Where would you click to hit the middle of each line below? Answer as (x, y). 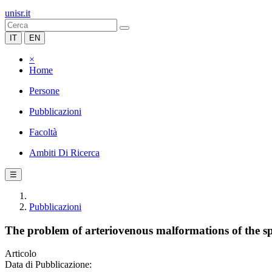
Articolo (21, 254)
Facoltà (43, 132)
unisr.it (18, 13)
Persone (44, 91)
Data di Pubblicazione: (48, 265)
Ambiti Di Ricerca (64, 153)
